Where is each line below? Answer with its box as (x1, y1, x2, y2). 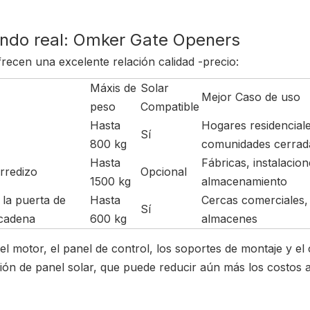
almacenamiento (201, 174, 287, 189)
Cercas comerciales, (201, 193, 308, 208)
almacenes (201, 212, 257, 226)
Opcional (140, 165, 187, 179)
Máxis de (90, 81, 136, 95)
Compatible (140, 100, 199, 114)
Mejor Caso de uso (201, 90, 300, 104)
